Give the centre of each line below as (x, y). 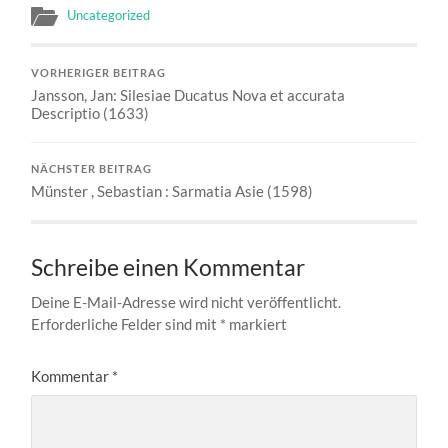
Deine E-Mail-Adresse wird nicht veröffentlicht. (186, 302)
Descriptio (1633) (90, 113)
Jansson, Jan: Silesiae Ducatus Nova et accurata (188, 95)
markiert (257, 324)
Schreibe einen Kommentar (168, 268)
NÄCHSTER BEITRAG (92, 169)
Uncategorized (109, 15)
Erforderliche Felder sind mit (126, 324)
